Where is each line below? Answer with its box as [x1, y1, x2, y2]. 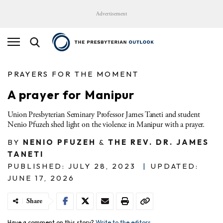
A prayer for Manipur [7, 87, 135, 102]
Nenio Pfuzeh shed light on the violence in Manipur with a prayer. [7, 119, 205, 130]
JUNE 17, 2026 [7, 173, 75, 183]
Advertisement [96, 10, 127, 17]
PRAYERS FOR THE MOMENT [7, 69, 139, 79]
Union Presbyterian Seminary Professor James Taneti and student [7, 109, 200, 120]
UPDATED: [151, 161, 199, 171]
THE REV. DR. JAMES [108, 137, 209, 147]
